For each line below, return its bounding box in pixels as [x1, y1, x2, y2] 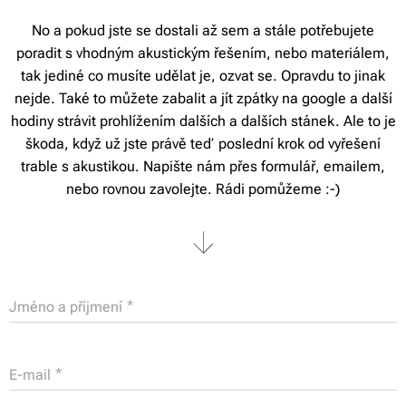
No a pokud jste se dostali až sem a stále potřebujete [32, 21, 374, 39]
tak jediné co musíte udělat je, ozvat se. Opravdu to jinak [21, 66, 385, 84]
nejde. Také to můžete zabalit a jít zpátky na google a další [14, 89, 392, 107]
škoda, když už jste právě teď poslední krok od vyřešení [25, 134, 381, 152]
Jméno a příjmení [9, 298, 122, 316]
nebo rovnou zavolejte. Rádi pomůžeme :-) [66, 179, 340, 198]
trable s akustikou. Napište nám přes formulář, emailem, [21, 157, 385, 175]
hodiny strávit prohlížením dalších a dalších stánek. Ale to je [10, 111, 396, 130]
